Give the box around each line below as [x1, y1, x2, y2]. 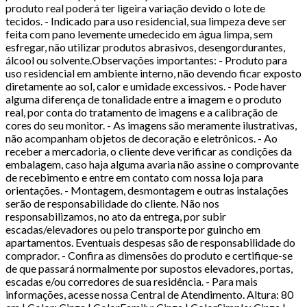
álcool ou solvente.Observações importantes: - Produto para [5, 53, 287, 66]
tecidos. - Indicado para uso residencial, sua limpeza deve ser [5, 14, 286, 27]
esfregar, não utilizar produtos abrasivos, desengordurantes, [5, 40, 285, 53]
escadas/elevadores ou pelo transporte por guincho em [5, 222, 260, 236]
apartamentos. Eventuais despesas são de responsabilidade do [5, 235, 295, 249]
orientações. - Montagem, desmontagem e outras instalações [5, 183, 288, 197]
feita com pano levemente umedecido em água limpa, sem [5, 27, 273, 40]
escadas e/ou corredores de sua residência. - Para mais [5, 274, 258, 288]
